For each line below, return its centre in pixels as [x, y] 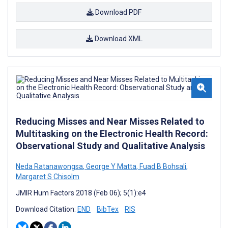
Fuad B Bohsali [162, 167]
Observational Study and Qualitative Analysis [110, 146]
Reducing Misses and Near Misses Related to [110, 122]
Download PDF [118, 12]
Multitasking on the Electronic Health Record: [112, 134]
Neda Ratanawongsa [49, 167]
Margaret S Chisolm [48, 177]
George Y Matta [110, 167]
